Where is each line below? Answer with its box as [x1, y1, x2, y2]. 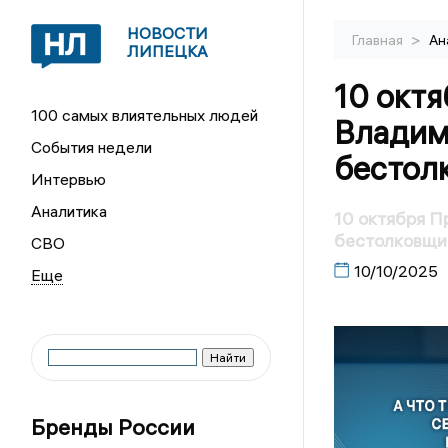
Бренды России [31, 413, 196, 441]
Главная [351, 31, 406, 49]
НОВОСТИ [127, 23, 209, 43]
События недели [31, 137, 153, 157]
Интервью [31, 169, 107, 189]
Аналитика [31, 201, 108, 221]
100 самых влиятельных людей [31, 105, 259, 125]
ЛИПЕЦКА [127, 41, 209, 61]
